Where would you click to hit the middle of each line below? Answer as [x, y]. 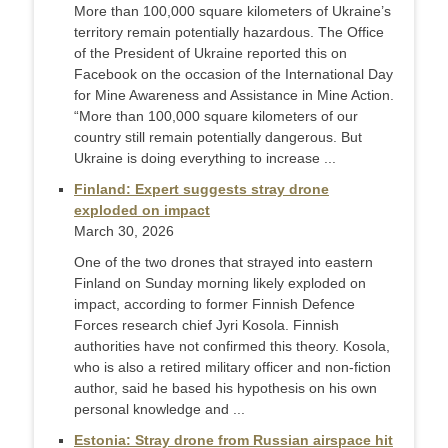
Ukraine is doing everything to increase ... [205, 158]
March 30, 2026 [124, 231]
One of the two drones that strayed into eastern [223, 262]
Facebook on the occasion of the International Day [233, 74]
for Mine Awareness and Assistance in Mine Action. [234, 95]
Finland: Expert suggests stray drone [201, 189]
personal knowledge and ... [159, 409]
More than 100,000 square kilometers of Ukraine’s [232, 11]
